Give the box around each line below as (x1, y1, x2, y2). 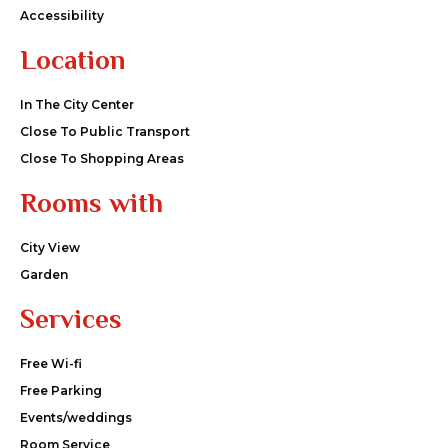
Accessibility (20, 7, 104, 23)
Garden (20, 266, 68, 282)
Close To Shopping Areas (20, 150, 184, 166)
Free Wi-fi (20, 355, 82, 371)
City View (20, 239, 80, 255)
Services (20, 303, 122, 334)
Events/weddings (20, 409, 132, 425)
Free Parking (20, 382, 102, 398)
